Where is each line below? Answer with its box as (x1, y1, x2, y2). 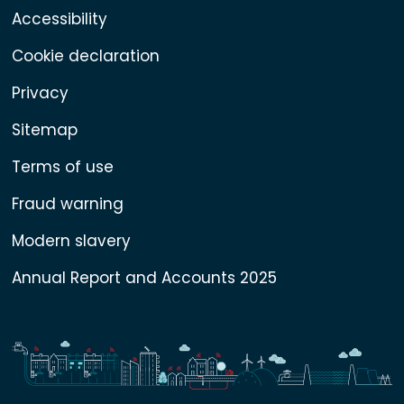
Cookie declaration (11, 44, 160, 67)
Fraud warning (11, 192, 124, 215)
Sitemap (11, 118, 78, 141)
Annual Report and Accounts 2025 (11, 266, 277, 289)
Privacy (11, 81, 69, 104)
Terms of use (11, 155, 114, 178)
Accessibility (11, 7, 107, 30)
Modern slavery (11, 229, 131, 252)
